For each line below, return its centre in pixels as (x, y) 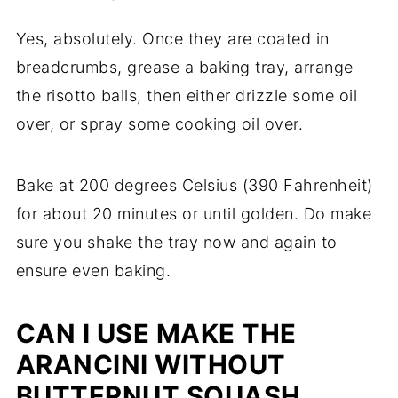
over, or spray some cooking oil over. (159, 123)
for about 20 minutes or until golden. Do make (194, 213)
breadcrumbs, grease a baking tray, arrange (184, 67)
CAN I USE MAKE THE (156, 333)
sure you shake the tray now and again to (176, 242)
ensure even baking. (93, 270)
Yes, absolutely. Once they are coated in (172, 38)
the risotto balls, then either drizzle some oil (187, 95)
